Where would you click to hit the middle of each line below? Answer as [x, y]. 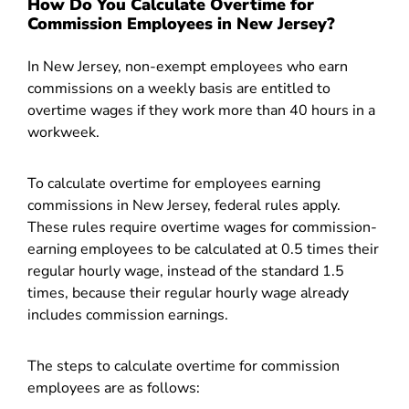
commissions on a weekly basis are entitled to [179, 89]
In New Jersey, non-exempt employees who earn [188, 67]
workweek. [65, 132]
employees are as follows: [115, 388]
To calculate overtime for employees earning [174, 184]
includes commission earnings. [130, 315]
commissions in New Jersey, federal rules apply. [184, 205]
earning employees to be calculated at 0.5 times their [203, 249]
